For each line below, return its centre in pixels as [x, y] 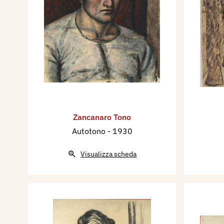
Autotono [89, 131]
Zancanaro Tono [102, 117]
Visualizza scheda [108, 154]
